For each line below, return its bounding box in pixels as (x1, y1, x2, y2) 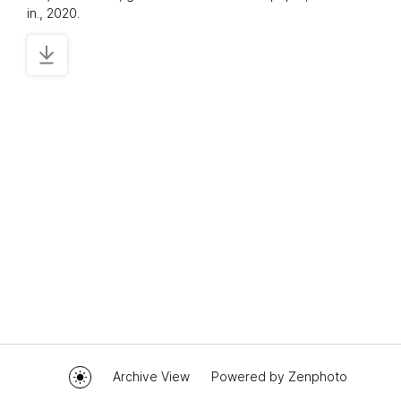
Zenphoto (287, 369, 347, 384)
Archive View (112, 369, 190, 384)
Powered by (210, 369, 288, 384)
